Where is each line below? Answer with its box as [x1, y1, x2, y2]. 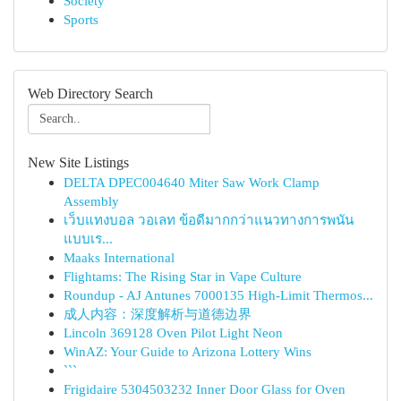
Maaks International [64, 250, 175, 265]
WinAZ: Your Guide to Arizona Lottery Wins [64, 344, 311, 359]
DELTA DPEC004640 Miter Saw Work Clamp [64, 175, 320, 190]
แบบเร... [64, 231, 113, 246]
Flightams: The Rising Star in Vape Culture [64, 269, 302, 284]
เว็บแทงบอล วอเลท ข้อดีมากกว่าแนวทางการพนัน [64, 212, 354, 227]
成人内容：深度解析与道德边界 [64, 306, 252, 321]
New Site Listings [28, 155, 129, 170]
